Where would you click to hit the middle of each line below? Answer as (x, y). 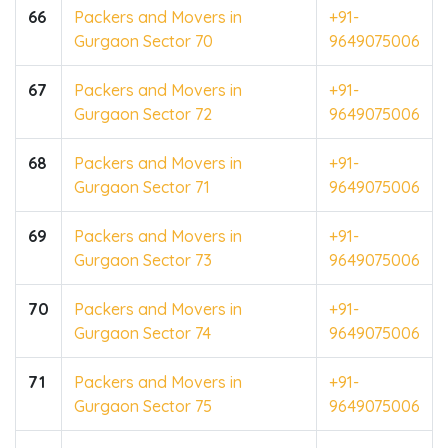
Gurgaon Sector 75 (143, 405)
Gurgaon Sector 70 (143, 40)
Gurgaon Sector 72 (143, 113)
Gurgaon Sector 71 (142, 186)
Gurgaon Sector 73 (143, 259)
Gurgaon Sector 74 (142, 332)
